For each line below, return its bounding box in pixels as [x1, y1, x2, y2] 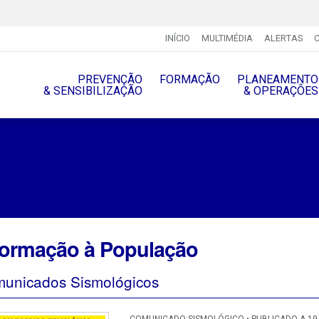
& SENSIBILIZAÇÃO [43, 83, 142, 98]
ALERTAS [263, 33, 303, 44]
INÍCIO [164, 33, 190, 44]
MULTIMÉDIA [201, 33, 253, 44]
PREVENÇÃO [77, 72, 142, 86]
